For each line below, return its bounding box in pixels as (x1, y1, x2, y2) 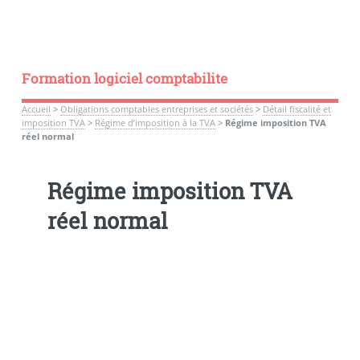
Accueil (21, 103, 51, 115)
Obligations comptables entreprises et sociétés (59, 103, 253, 115)
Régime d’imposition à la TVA (94, 117, 215, 129)
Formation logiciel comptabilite (21, 69, 227, 88)
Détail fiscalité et (262, 103, 331, 115)
